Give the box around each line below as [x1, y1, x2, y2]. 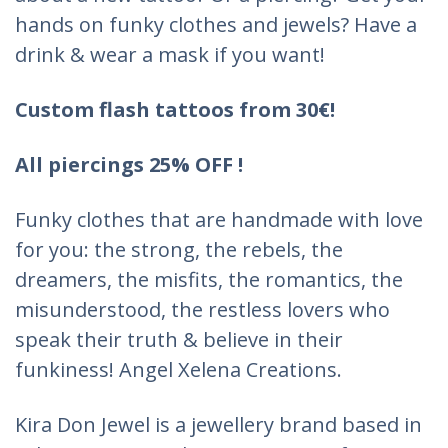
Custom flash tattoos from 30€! [15, 95, 335, 123]
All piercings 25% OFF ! [15, 150, 243, 178]
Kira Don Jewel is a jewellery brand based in [15, 410, 422, 438]
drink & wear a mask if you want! [15, 40, 325, 68]
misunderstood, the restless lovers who [15, 295, 390, 323]
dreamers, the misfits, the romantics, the [15, 265, 403, 293]
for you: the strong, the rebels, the [15, 235, 343, 263]
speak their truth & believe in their [15, 325, 343, 353]
